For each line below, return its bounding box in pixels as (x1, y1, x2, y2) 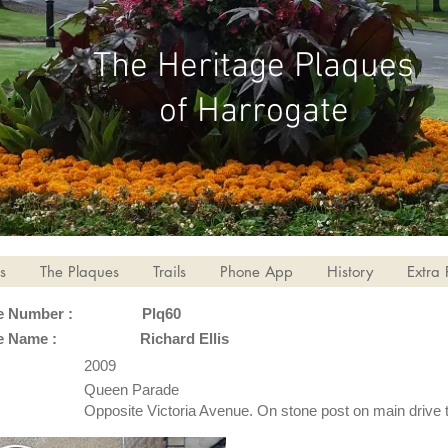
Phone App (219, 262, 293, 281)
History (326, 262, 373, 281)
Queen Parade (84, 381, 179, 398)
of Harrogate (158, 91, 349, 133)
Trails (152, 262, 186, 281)
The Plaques (39, 262, 119, 281)
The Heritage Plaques (93, 46, 414, 88)
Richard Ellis (140, 330, 229, 347)
